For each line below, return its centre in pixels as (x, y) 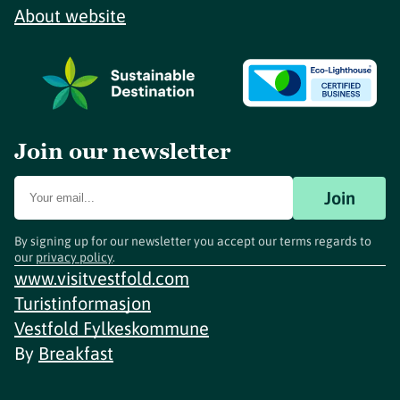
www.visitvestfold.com (102, 278)
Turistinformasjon (83, 303)
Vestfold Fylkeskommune (112, 328)
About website (70, 16)
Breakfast (76, 353)
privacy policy (74, 257)
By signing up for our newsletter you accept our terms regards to (193, 241)
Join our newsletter (122, 151)
